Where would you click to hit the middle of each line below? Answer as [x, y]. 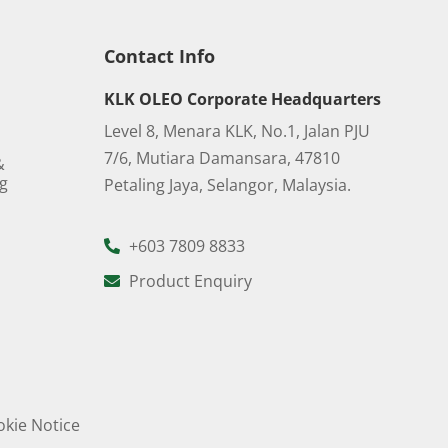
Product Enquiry [188, 281]
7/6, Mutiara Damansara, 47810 [221, 158]
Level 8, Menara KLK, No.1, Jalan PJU [236, 131]
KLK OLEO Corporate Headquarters [242, 99]
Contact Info [159, 56]
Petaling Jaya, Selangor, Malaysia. [227, 185]
